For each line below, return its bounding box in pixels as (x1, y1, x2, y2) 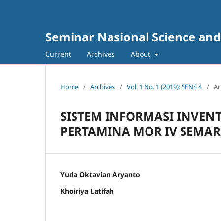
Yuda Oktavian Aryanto (60, 169, 140, 179)
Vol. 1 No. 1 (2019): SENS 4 (127, 82, 202, 91)
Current (45, 49, 71, 59)
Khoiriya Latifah (60, 186, 114, 196)
